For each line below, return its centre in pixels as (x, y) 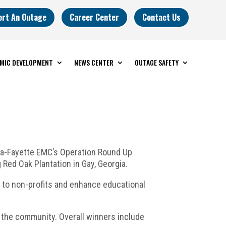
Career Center (94, 17)
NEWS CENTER (94, 62)
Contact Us (161, 17)
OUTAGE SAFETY (156, 62)
